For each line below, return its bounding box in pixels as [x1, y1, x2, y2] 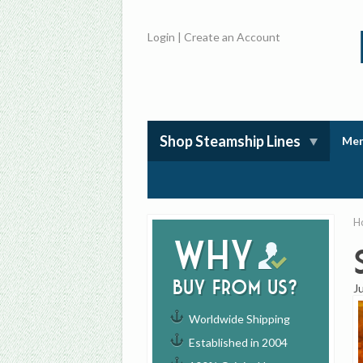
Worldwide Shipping [189, 312, 291, 327]
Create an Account [184, 30, 281, 45]
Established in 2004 [189, 335, 288, 350]
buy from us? [173, 276, 298, 299]
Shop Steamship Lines [160, 132, 301, 151]
